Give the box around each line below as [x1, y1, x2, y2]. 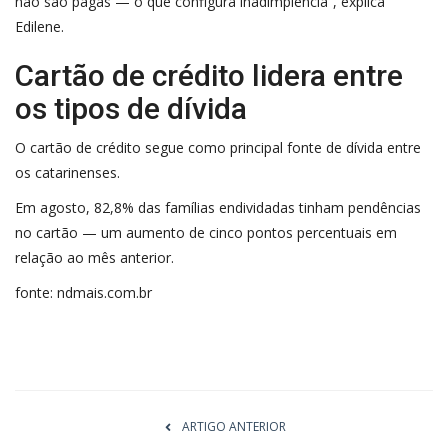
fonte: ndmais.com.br [15, 282, 156, 302]
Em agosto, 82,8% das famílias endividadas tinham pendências [15, 197, 421, 217]
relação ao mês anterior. [15, 247, 174, 267]
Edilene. [15, 16, 64, 36]
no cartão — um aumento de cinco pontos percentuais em [15, 222, 397, 242]
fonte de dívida [287, 137, 383, 157]
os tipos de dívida [15, 90, 247, 126]
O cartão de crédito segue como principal [15, 137, 287, 157]
